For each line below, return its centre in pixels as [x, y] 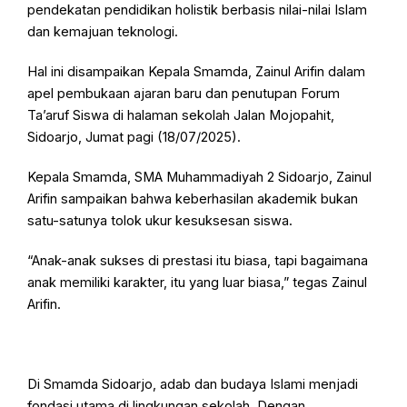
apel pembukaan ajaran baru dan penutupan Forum [184, 94]
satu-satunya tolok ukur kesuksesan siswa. [160, 221]
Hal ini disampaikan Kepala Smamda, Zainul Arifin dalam [197, 72]
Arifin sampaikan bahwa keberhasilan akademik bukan [193, 199]
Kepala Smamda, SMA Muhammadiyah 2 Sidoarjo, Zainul [200, 178]
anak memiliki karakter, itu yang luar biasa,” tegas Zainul [198, 283]
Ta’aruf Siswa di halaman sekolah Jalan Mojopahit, [181, 116]
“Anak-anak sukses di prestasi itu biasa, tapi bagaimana [198, 261]
